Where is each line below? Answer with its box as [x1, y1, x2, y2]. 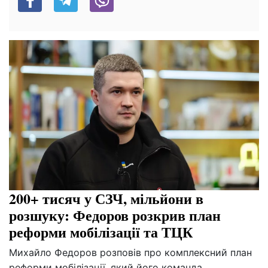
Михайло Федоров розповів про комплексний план [9, 246, 252, 259]
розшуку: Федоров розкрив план [9, 205, 221, 226]
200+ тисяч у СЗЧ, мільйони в [9, 188, 203, 209]
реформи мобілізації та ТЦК [9, 221, 193, 243]
